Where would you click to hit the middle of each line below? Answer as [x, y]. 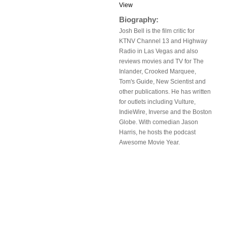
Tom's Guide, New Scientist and [162, 82]
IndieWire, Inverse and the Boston [165, 112]
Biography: [139, 20]
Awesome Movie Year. [149, 142]
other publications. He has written [165, 92]
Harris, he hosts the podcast [157, 132]
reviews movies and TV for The [161, 61]
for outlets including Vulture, [157, 102]
